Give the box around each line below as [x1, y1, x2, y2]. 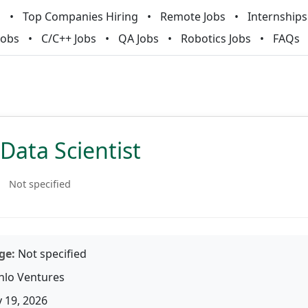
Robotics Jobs [181, 31, 251, 46]
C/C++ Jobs [41, 31, 96, 46]
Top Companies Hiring [22, 9, 138, 24]
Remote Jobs [159, 9, 225, 24]
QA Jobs [118, 31, 159, 46]
